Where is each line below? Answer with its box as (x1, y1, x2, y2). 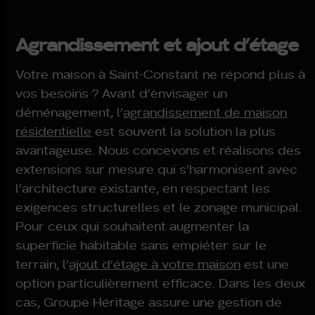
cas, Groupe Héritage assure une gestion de (15, 293, 283, 310)
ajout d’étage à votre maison (69, 255, 241, 272)
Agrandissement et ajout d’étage (15, 30, 299, 56)
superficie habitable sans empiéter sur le (15, 236, 267, 253)
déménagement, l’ (15, 103, 124, 120)
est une (240, 255, 290, 272)
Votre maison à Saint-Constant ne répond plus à (15, 65, 306, 82)
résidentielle (15, 122, 92, 139)
